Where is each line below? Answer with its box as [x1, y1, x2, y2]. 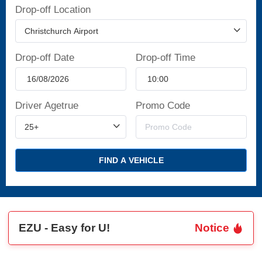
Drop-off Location [15, 4, 91, 16]
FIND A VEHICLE [98, 155, 164, 165]
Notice [194, 221, 232, 234]
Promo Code [135, 100, 190, 112]
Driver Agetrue [15, 100, 79, 112]
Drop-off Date [15, 52, 75, 64]
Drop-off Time [135, 52, 195, 64]
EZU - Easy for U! [19, 221, 111, 234]
